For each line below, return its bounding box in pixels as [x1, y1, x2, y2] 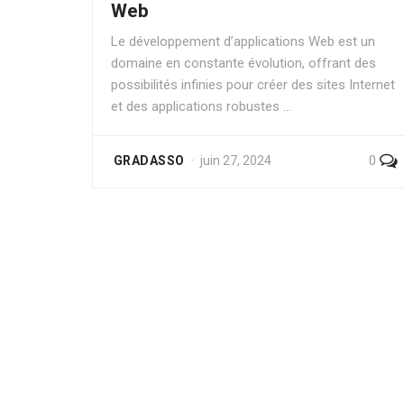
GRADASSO [114, 153, 185, 168]
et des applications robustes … [111, 98, 291, 115]
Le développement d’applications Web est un [111, 33, 375, 50]
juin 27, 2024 [200, 153, 272, 168]
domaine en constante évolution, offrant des [111, 55, 376, 71]
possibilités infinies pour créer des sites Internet [111, 77, 395, 93]
